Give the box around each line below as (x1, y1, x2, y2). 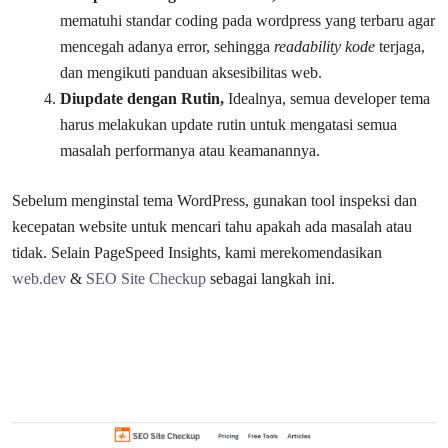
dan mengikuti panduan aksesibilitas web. (60, 63, 322, 81)
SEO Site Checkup (86, 269, 206, 287)
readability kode (274, 37, 379, 55)
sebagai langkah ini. (206, 269, 335, 287)
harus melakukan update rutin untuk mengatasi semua (60, 115, 397, 133)
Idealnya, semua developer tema (228, 89, 430, 107)
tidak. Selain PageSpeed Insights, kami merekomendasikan (12, 243, 382, 261)
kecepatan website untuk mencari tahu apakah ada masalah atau (12, 217, 412, 235)
